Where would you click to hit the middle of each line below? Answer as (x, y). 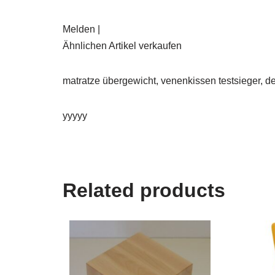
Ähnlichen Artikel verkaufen (122, 46)
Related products (144, 191)
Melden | (81, 29)
